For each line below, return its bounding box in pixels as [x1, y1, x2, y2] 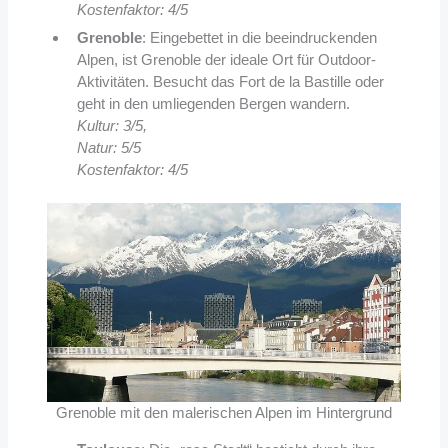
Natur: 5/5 [76, 138, 141, 156]
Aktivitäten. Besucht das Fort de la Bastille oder [76, 72, 384, 90]
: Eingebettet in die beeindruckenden [141, 28, 377, 46]
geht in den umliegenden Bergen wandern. [76, 94, 350, 112]
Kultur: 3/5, [76, 116, 147, 134]
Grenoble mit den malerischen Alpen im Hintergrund [56, 404, 392, 422]
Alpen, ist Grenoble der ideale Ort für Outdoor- [76, 50, 376, 68]
